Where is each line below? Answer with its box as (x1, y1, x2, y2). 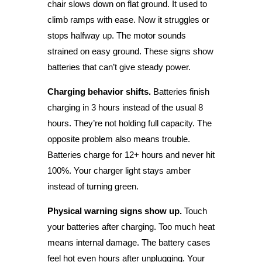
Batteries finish (150, 86, 209, 96)
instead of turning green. (47, 181, 139, 191)
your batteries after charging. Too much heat (47, 221, 215, 232)
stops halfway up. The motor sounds (47, 30, 186, 40)
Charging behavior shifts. (47, 86, 151, 96)
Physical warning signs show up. (47, 205, 182, 216)
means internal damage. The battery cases (47, 237, 211, 247)
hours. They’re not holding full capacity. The (47, 118, 212, 128)
